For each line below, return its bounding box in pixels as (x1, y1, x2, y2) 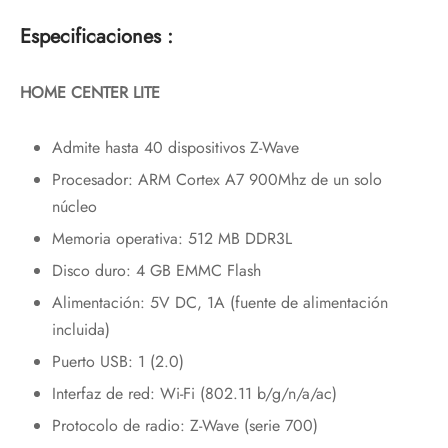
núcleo (51, 194, 97, 218)
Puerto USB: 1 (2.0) (51, 349, 184, 373)
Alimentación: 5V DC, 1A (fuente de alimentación (51, 290, 388, 314)
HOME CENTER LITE (20, 80, 160, 104)
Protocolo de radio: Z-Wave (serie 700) (51, 413, 318, 437)
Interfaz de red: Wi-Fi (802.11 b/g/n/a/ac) (51, 381, 337, 405)
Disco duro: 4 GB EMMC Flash (51, 258, 261, 282)
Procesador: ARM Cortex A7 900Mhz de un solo (51, 167, 382, 191)
